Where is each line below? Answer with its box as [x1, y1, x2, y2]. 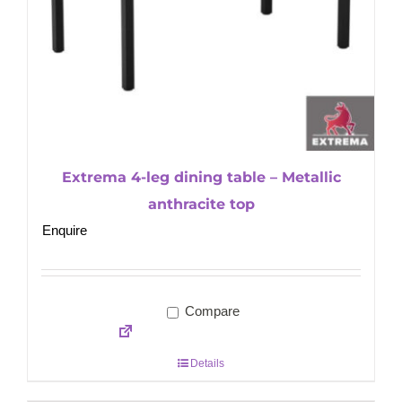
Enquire [42, 223, 87, 239]
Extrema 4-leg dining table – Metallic [61, 169, 341, 187]
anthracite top [147, 196, 255, 214]
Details [190, 357, 224, 371]
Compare [180, 303, 240, 319]
